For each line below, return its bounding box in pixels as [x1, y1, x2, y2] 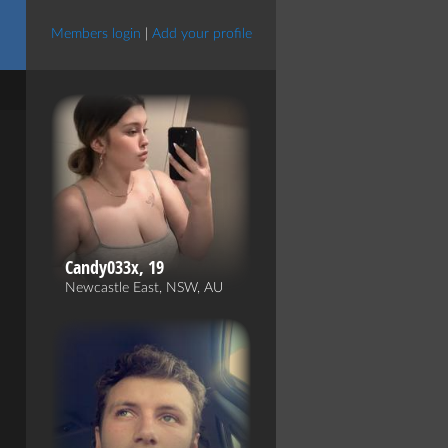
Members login [50, 27, 141, 41]
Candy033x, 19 [65, 255, 164, 280]
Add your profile [151, 27, 252, 41]
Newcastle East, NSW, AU [65, 281, 223, 295]
